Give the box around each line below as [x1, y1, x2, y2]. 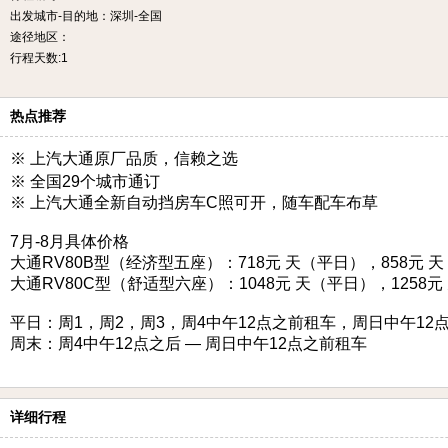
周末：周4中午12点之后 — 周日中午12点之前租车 [10, 335, 367, 352]
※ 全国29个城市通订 [10, 173, 160, 190]
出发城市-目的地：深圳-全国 [10, 9, 162, 23]
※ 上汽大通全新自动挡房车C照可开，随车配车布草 [10, 194, 378, 211]
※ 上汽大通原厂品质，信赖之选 [10, 150, 238, 167]
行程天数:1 [10, 51, 68, 65]
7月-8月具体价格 [10, 233, 129, 250]
